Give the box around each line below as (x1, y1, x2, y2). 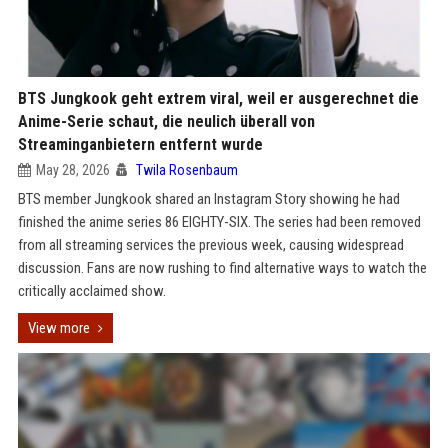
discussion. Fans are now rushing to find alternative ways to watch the (17, 259, 427, 277)
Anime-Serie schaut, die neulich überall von (17, 112, 315, 131)
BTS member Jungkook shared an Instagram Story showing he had (17, 190, 400, 208)
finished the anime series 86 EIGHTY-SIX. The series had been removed (17, 213, 421, 231)
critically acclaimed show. (17, 282, 166, 300)
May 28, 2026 (35, 162, 110, 178)
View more (27, 319, 90, 337)
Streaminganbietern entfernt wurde (17, 135, 263, 154)
